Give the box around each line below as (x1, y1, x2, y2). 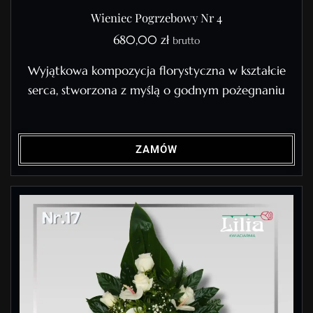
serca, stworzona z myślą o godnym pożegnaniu (28, 82, 285, 98)
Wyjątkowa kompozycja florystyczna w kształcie (27, 63, 286, 78)
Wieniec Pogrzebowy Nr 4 (91, 9, 222, 25)
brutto (173, 34, 200, 47)
